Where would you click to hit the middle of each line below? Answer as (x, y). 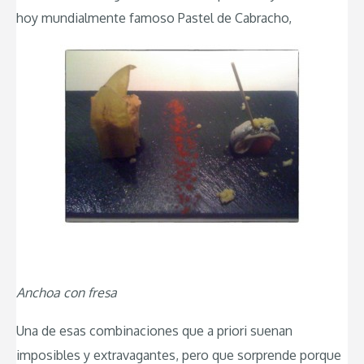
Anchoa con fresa (67, 292)
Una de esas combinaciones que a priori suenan (154, 331)
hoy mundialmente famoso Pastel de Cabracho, (154, 18)
